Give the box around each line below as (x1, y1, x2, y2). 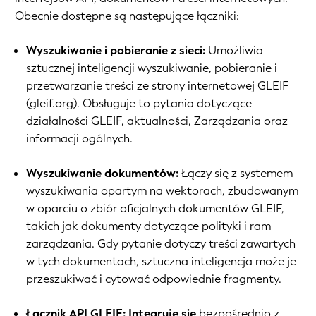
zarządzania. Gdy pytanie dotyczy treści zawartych (26, 236, 296, 252)
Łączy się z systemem (178, 166, 293, 181)
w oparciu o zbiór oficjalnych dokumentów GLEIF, (26, 201, 284, 217)
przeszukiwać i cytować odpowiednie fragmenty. (26, 272, 281, 287)
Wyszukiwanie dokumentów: (26, 166, 178, 181)
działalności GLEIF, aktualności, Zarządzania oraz (26, 114, 288, 129)
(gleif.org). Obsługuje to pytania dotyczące (26, 96, 252, 111)
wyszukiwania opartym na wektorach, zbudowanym (26, 183, 298, 199)
